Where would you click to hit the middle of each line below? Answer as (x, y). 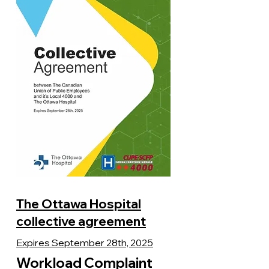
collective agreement (81, 221)
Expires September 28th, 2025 (85, 243)
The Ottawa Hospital (79, 204)
